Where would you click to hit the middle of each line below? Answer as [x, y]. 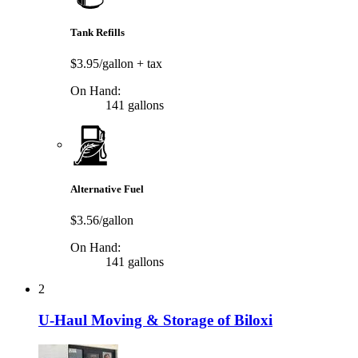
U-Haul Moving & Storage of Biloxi [155, 320]
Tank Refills [97, 32]
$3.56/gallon [102, 221]
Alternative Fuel [107, 189]
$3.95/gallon [103, 63]
